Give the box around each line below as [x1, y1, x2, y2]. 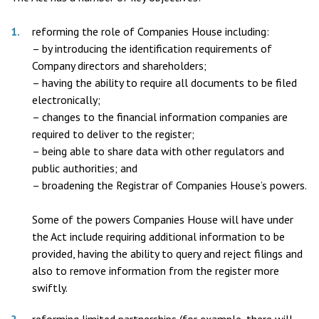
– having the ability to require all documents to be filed [32, 75, 297, 90]
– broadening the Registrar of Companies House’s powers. [32, 178, 307, 192]
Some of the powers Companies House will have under [32, 212, 293, 226]
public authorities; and [32, 161, 137, 175]
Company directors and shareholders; [32, 58, 206, 73]
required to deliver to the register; [32, 127, 194, 141]
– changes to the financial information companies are [32, 110, 288, 124]
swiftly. [32, 281, 68, 295]
